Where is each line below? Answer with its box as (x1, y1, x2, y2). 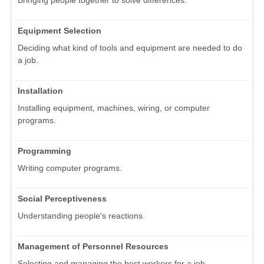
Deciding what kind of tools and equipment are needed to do (18, 43, 242, 53)
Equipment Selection (18, 26, 101, 36)
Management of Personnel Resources (18, 242, 169, 252)
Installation (18, 86, 63, 96)
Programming (18, 146, 71, 156)
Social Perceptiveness (18, 194, 107, 204)
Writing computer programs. (18, 163, 122, 173)
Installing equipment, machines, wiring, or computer (18, 103, 210, 113)
